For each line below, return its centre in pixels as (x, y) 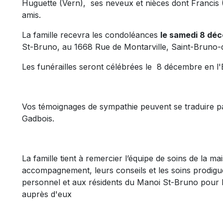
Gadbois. (39, 118)
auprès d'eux (47, 194)
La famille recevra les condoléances (91, 35)
